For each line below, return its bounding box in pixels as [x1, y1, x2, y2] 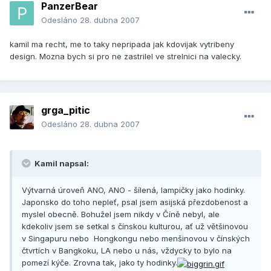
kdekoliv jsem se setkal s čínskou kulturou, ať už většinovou [22, 221, 248, 232]
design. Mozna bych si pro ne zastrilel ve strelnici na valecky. [10, 51, 241, 62]
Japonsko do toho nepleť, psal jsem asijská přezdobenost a [22, 197, 248, 207]
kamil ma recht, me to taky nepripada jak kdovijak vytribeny [10, 39, 234, 50]
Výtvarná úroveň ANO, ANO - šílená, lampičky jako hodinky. [22, 185, 245, 195]
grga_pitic [41, 104, 90, 117]
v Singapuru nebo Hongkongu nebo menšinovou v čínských [22, 233, 250, 244]
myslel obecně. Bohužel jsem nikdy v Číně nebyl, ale [22, 209, 220, 220]
